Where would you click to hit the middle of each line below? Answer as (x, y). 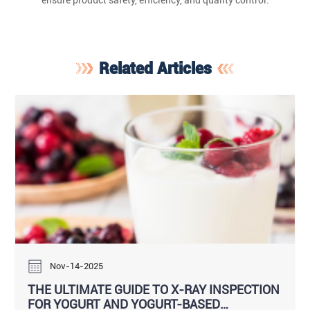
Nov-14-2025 (76, 266)
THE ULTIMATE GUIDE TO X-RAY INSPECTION (154, 290)
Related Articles (155, 69)
